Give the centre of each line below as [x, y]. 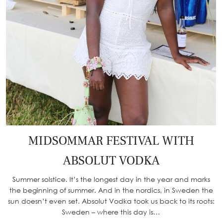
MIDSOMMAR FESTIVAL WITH [111, 141]
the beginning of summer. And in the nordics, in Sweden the [111, 190]
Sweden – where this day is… [111, 212]
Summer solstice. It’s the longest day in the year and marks [111, 179]
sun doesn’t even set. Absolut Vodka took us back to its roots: [111, 201]
